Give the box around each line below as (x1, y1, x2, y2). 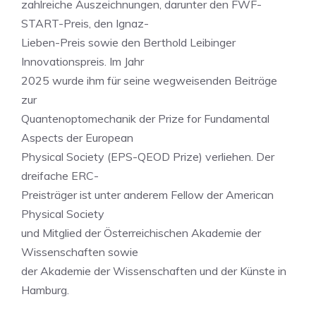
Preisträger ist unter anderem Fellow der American (21, 188, 274, 202)
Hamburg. (21, 283, 69, 297)
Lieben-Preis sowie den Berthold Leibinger (21, 35, 236, 49)
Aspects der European (21, 130, 133, 145)
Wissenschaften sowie (21, 245, 138, 259)
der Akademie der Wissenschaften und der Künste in (21, 264, 286, 278)
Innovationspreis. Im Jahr (21, 54, 144, 68)
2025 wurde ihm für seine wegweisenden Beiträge (21, 73, 277, 87)
